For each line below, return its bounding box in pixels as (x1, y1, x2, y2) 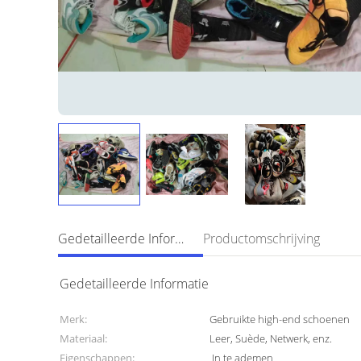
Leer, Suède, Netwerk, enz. (210, 331, 333, 346)
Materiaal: (60, 331, 107, 346)
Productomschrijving (203, 230, 320, 247)
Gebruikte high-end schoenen (210, 312, 351, 326)
